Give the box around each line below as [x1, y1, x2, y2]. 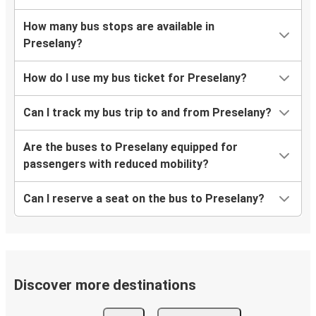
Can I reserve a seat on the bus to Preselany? [23, 192, 265, 206]
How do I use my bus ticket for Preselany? [23, 71, 247, 85]
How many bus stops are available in [23, 20, 214, 34]
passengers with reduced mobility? [23, 157, 209, 171]
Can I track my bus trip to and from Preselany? [23, 106, 272, 120]
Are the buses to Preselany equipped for [23, 140, 238, 154]
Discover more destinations [14, 276, 196, 294]
